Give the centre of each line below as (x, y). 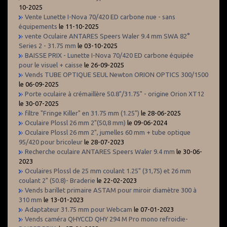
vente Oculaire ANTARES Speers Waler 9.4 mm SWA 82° (107, 36)
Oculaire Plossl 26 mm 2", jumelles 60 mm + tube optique (108, 132)
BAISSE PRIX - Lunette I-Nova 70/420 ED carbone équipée (109, 55)
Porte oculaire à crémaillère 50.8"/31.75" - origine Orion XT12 (115, 93)
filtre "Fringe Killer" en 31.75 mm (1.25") (83, 113)
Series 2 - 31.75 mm (47, 45)
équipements (38, 26)
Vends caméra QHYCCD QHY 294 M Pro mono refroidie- (106, 219)
